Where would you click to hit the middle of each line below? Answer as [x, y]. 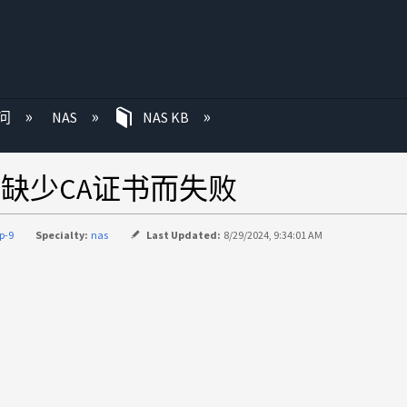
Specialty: [62, 234]
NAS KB [165, 117]
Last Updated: [184, 234]
